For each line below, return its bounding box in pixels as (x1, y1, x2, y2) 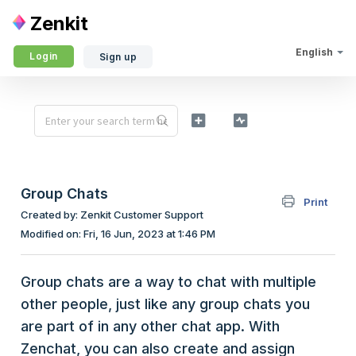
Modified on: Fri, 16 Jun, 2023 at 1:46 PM (21, 227, 215, 240)
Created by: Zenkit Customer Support (21, 208, 203, 221)
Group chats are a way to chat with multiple (21, 273, 316, 291)
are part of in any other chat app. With (21, 318, 280, 335)
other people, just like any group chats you (21, 296, 310, 313)
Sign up (99, 51, 137, 63)
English (296, 46, 333, 58)
